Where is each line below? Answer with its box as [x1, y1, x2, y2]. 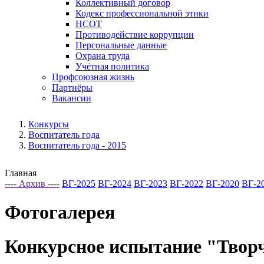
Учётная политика [75, 61, 149, 71]
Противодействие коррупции [75, 29, 194, 39]
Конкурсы [28, 118, 69, 129]
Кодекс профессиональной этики [75, 8, 209, 18]
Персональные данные [75, 39, 167, 50]
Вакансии [52, 93, 91, 103]
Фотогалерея [5, 202, 115, 223]
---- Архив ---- [5, 178, 60, 189]
